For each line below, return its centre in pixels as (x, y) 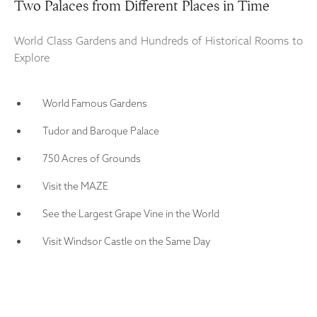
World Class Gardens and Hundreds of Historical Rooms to (158, 40)
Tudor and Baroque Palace (101, 131)
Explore (32, 57)
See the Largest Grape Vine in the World (131, 213)
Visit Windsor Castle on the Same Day (127, 241)
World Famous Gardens (95, 103)
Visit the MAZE (75, 186)
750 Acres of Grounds (92, 158)
